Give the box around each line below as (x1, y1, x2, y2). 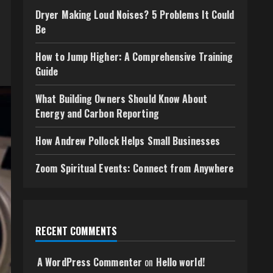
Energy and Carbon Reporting (35, 106, 159, 121)
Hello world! (155, 255, 205, 269)
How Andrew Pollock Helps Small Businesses (35, 133, 221, 148)
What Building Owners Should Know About (35, 91, 207, 106)
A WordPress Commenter (37, 255, 143, 269)
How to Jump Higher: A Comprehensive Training (35, 49, 233, 64)
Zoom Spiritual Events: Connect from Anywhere (35, 161, 234, 175)
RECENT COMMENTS (35, 224, 117, 238)
